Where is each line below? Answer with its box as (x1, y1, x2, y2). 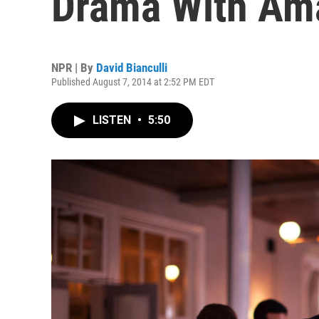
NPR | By (51, 61, 96, 75)
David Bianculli (96, 61, 167, 75)
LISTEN (93, 113, 134, 127)
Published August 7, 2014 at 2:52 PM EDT (51, 76, 214, 88)
